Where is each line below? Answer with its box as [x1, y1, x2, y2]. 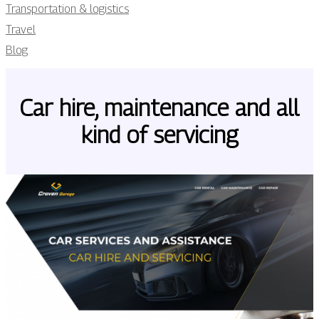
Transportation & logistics [6, 2, 129, 16]
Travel [6, 23, 36, 36]
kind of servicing [81, 121, 238, 149]
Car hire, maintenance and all [20, 94, 299, 122]
